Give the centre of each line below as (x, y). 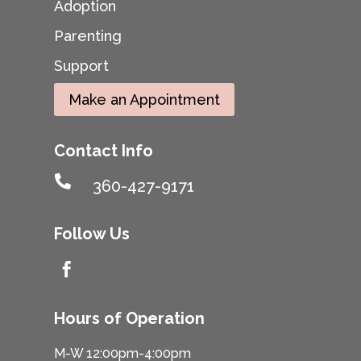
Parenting (88, 36)
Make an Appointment (145, 99)
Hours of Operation (130, 319)
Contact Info (104, 151)
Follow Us (92, 234)
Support (82, 66)
